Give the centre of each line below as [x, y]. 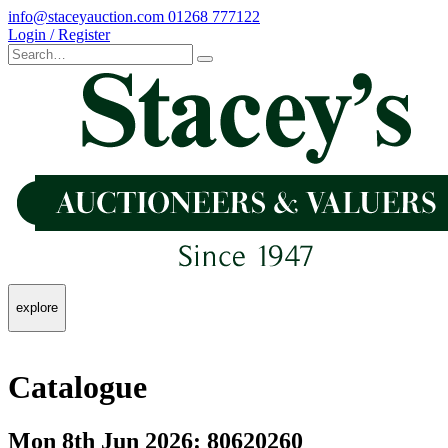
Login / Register [59, 34]
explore [37, 308]
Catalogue [77, 387]
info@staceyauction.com [86, 16]
